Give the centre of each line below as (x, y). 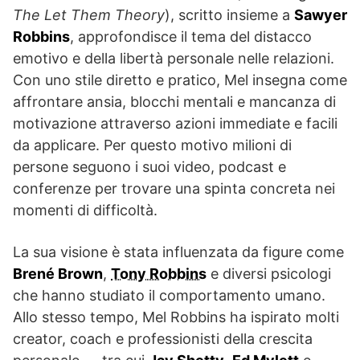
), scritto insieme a (229, 14)
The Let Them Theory (89, 14)
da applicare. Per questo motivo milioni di (152, 145)
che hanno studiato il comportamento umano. (169, 295)
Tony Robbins (159, 273)
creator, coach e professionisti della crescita (163, 338)
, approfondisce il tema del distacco (191, 36)
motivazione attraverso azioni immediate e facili (175, 123)
